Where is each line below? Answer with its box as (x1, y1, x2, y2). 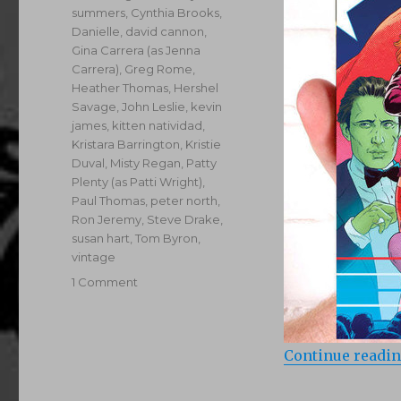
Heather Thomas (72, 80, 169, 95)
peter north (150, 192, 218, 208)
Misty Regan (110, 155, 182, 170)
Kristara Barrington (72, 136, 181, 151)
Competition (137, 311, 212, 326)
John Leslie (122, 98, 186, 114)
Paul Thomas (72, 192, 146, 208)
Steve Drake (147, 211, 221, 226)
